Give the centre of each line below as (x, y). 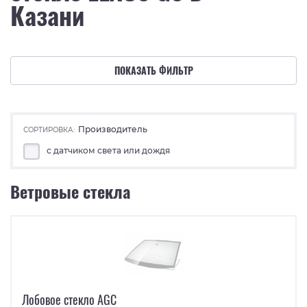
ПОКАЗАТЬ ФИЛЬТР (153, 70)
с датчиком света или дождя (108, 150)
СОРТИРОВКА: (49, 130)
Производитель (113, 129)
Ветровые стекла (70, 191)
